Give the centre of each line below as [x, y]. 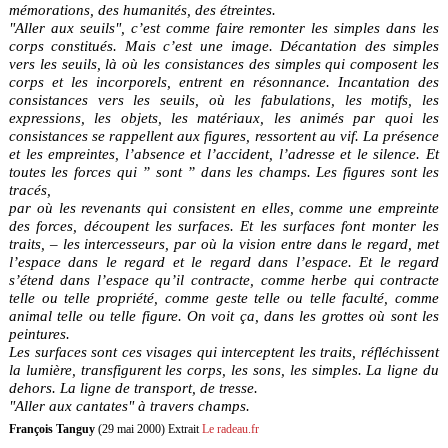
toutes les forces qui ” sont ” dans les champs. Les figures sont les [224, 171]
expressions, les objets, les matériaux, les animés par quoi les [224, 117]
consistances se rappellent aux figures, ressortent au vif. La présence [224, 135]
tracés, [29, 189]
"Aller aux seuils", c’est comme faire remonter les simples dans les [224, 27]
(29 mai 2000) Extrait [148, 428]
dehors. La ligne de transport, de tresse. [133, 387]
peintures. [39, 333]
